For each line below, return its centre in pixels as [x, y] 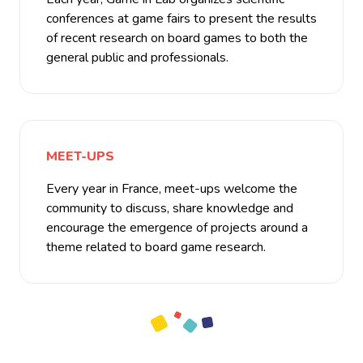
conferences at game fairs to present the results [181, 19]
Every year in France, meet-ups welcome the [172, 189]
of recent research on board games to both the [177, 38]
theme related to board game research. [156, 248]
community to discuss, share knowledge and [170, 209]
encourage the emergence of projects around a [177, 228]
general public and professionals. [137, 58]
